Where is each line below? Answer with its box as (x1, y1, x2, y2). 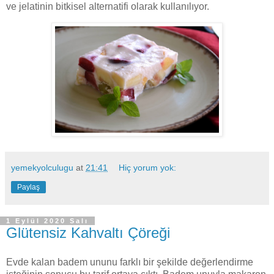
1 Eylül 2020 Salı (6, 217, 89, 225)
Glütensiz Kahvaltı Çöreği (6, 224, 170, 242)
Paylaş (17, 183, 40, 192)
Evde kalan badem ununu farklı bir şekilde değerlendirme (6, 256, 253, 267)
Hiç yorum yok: (119, 163, 177, 173)
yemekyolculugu (11, 163, 73, 173)
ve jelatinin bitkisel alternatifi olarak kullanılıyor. (6, 1, 209, 12)
